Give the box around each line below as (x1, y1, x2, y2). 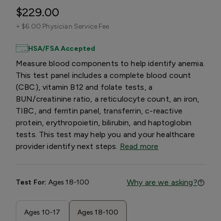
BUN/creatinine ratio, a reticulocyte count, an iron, (16, 94, 200, 104)
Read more (119, 141, 159, 151)
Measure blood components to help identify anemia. (16, 58, 205, 68)
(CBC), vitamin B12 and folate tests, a (16, 82, 153, 92)
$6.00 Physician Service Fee (22, 22, 110, 31)
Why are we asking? (126, 177, 197, 187)
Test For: (16, 178, 48, 187)
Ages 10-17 (24, 208, 61, 217)
